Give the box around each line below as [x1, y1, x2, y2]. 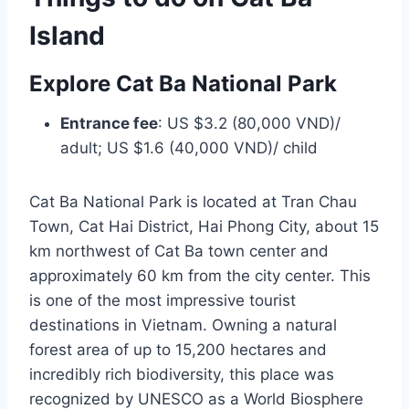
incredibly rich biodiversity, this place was [29, 364, 334, 383]
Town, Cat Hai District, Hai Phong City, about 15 [29, 216, 379, 236]
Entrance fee [60, 113, 158, 132]
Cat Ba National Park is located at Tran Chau [29, 192, 357, 211]
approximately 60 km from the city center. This [29, 266, 371, 285]
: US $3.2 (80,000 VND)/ [158, 113, 341, 132]
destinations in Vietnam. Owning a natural [29, 315, 337, 334]
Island [29, 19, 105, 51]
